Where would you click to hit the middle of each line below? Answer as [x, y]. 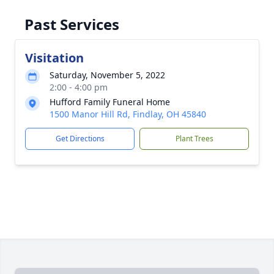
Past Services [72, 24]
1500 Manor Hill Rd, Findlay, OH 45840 [128, 114]
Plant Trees [194, 139]
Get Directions [80, 139]
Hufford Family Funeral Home [110, 102]
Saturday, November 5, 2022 [107, 75]
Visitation [54, 58]
